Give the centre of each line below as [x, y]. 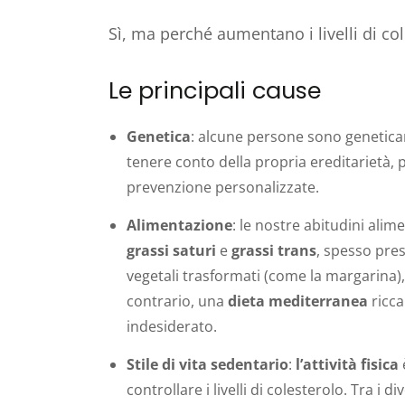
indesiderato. [172, 326]
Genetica [159, 136]
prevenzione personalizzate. [223, 187]
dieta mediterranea [298, 301]
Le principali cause [215, 90]
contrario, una [177, 301]
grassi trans [272, 250]
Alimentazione [179, 225]
